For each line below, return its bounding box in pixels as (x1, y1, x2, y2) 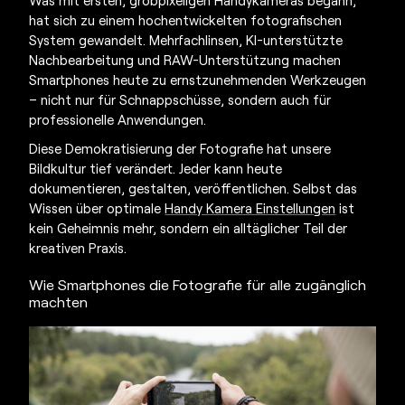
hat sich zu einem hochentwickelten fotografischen (29, 12, 343, 29)
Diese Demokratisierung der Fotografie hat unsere (29, 140, 332, 157)
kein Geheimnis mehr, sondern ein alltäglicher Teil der (29, 220, 348, 237)
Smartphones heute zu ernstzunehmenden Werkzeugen (29, 71, 367, 89)
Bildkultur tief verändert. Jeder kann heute (29, 160, 283, 177)
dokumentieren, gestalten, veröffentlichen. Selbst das (29, 180, 358, 197)
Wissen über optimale (29, 200, 162, 217)
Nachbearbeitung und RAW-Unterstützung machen (29, 52, 342, 69)
